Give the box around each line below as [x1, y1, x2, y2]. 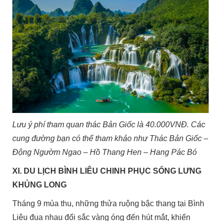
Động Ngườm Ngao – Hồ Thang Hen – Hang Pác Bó [12, 148, 197, 157]
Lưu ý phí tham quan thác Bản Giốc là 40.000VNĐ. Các [12, 120, 206, 129]
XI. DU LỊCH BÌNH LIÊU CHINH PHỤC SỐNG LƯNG [12, 167, 202, 176]
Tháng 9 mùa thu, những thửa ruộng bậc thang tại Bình [12, 199, 205, 208]
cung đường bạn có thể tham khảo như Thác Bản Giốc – [12, 134, 209, 143]
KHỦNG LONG [12, 181, 67, 189]
